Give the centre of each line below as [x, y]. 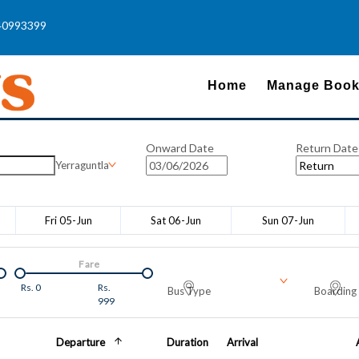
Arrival [243, 343]
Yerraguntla [83, 165]
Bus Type [189, 291]
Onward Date [179, 147]
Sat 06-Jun [176, 221]
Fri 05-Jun [68, 221]
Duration [188, 343]
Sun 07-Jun [288, 221]
